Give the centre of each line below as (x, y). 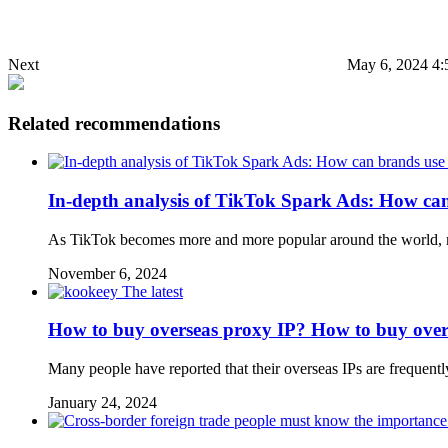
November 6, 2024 (107, 273)
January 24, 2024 (102, 403)
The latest (152, 291)
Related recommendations (114, 123)
